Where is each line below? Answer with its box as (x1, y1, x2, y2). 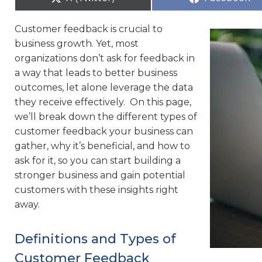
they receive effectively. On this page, (15, 96, 191, 108)
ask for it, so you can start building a (15, 155, 181, 166)
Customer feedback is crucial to (15, 23, 163, 35)
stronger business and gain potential (15, 170, 185, 181)
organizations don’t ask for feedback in (15, 53, 195, 64)
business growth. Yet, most (15, 38, 139, 49)
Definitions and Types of (15, 231, 176, 247)
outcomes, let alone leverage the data (15, 82, 193, 93)
